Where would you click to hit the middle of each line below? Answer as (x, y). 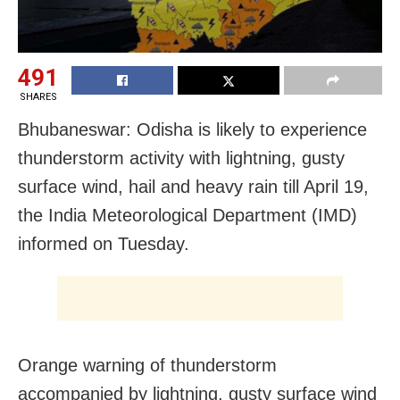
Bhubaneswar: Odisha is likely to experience (192, 129)
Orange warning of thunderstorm (147, 365)
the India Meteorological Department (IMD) (187, 215)
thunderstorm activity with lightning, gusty (181, 158)
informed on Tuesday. (104, 243)
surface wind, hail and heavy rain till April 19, (193, 186)
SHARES (38, 96)
